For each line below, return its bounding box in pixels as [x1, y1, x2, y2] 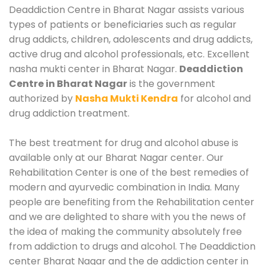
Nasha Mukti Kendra [75, 91, 178, 105]
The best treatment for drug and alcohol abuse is [9, 135, 238, 150]
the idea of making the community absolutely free [9, 224, 242, 238]
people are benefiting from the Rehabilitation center [9, 195, 254, 209]
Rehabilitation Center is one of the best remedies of [9, 165, 249, 179]
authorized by [9, 91, 75, 105]
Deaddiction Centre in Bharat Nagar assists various [9, 2, 244, 17]
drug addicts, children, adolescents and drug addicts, [9, 32, 253, 46]
